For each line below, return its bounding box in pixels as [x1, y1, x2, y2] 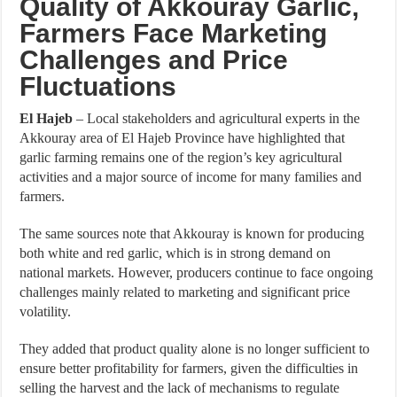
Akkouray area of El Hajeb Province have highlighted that [19, 129, 346, 145]
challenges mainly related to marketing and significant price [19, 284, 351, 300]
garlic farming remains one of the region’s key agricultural [19, 149, 343, 165]
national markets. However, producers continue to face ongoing [19, 264, 374, 280]
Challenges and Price [19, 44, 289, 74]
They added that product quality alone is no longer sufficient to [19, 340, 370, 356]
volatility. [19, 303, 72, 319]
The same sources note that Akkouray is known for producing [19, 225, 365, 241]
